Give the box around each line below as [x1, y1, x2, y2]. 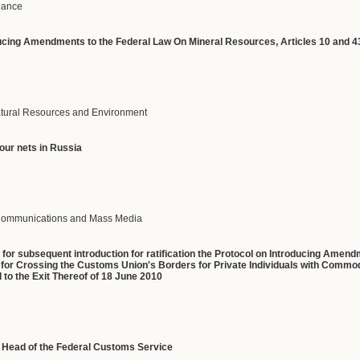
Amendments [23, 36, 86, 47]
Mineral [189, 36, 223, 47]
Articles [280, 36, 317, 47]
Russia [50, 142, 83, 153]
